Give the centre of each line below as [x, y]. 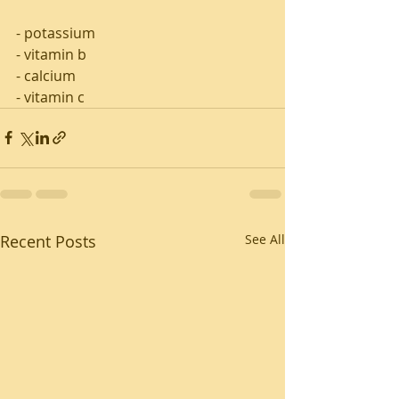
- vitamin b [53, 54]
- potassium [57, 33]
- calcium [48, 75]
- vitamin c [50, 97]
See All [265, 239]
